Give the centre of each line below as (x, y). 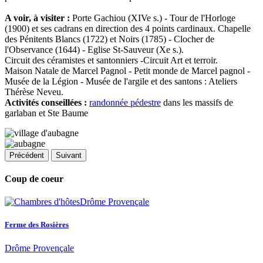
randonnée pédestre (125, 102)
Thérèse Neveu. (34, 92)
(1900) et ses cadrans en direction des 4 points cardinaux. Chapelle (128, 28)
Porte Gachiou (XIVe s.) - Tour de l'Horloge (154, 18)
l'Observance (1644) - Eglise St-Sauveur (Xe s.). (94, 49)
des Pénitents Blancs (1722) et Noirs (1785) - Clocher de (109, 39)
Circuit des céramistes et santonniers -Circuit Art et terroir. (111, 60)
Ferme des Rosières (37, 225)
